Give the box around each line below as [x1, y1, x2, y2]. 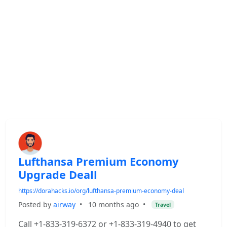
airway [53, 200, 75, 209]
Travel [155, 201, 171, 208]
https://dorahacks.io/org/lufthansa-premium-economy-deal [18, 186, 184, 195]
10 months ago [88, 200, 139, 209]
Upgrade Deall [18, 167, 97, 182]
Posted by [18, 200, 53, 209]
